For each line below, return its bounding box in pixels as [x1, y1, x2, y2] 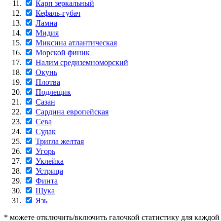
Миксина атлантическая [36, 38, 117, 47]
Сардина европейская [36, 108, 109, 116]
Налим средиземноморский [36, 58, 128, 67]
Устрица [36, 167, 63, 176]
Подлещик [36, 88, 71, 97]
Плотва [36, 78, 60, 87]
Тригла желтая [36, 137, 84, 146]
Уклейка [36, 157, 64, 166]
